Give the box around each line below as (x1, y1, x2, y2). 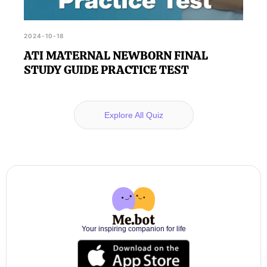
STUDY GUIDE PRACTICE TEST (24, 61, 189, 77)
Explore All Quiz (104, 110, 163, 120)
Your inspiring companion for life (81, 224, 186, 233)
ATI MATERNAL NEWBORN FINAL (24, 47, 208, 63)
